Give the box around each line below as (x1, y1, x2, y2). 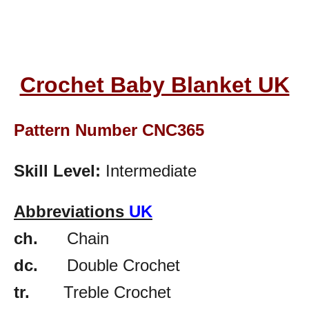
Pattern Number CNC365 (14, 120, 204, 139)
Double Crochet (38, 255, 180, 275)
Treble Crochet (30, 282, 171, 301)
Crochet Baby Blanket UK (19, 72, 290, 97)
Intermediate (101, 161, 197, 180)
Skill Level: (14, 161, 101, 180)
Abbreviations (14, 201, 129, 221)
